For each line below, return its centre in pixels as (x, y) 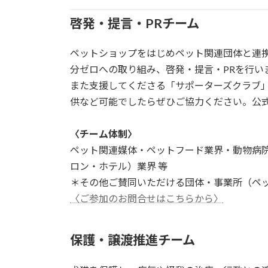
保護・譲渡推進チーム (133, 240)
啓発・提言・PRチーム (135, 23)
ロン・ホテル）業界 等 (119, 166)
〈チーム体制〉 (103, 133)
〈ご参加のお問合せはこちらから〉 (147, 198)
